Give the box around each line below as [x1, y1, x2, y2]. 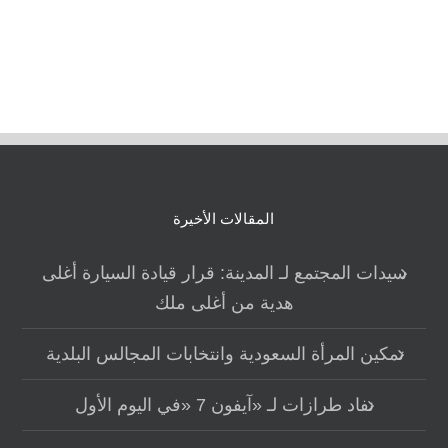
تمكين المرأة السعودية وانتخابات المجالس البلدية [45, 343, 404, 364]
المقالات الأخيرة [173, 208, 275, 228]
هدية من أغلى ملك [155, 292, 295, 313]
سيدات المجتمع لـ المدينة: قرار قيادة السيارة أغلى [42, 262, 408, 283]
